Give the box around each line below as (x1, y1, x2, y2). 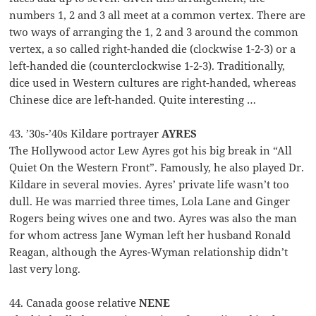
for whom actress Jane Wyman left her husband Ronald (9, 228, 291, 243)
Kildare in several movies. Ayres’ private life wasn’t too (9, 177, 290, 192)
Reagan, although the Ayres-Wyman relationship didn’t (9, 245, 288, 260)
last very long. (9, 262, 81, 276)
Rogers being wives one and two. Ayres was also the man (9, 211, 298, 226)
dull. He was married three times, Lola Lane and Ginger (9, 194, 291, 209)
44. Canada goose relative (9, 296, 140, 310)
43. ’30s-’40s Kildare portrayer (9, 126, 162, 141)
